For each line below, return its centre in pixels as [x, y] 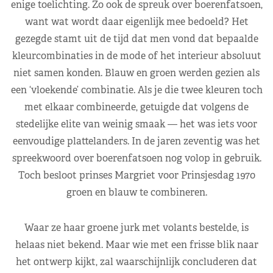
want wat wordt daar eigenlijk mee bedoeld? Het [136, 21]
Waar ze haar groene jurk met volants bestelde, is [136, 227]
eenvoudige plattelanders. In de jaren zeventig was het [136, 141]
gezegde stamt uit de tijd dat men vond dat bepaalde [136, 38]
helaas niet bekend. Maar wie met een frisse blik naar [136, 244]
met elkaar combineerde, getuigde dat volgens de [136, 107]
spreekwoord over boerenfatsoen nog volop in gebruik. [136, 158]
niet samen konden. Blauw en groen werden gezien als [136, 73]
